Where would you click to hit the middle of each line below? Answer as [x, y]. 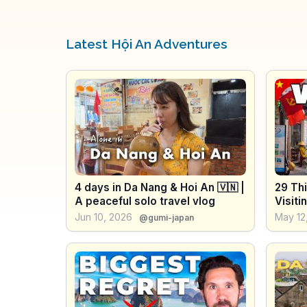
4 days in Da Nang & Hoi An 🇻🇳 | [160, 187]
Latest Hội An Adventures [147, 44]
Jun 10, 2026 [103, 217]
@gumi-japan [167, 217]
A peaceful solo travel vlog [145, 201]
